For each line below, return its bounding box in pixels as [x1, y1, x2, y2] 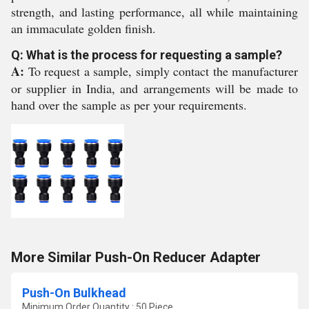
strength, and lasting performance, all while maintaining [11, 3, 298, 20]
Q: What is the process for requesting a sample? [11, 48, 282, 62]
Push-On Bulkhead [22, 286, 126, 300]
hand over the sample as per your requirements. [11, 97, 247, 113]
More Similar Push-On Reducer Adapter [11, 249, 261, 266]
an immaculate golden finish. [11, 20, 156, 37]
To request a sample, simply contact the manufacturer [24, 63, 298, 79]
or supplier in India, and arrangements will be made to [11, 80, 298, 97]
